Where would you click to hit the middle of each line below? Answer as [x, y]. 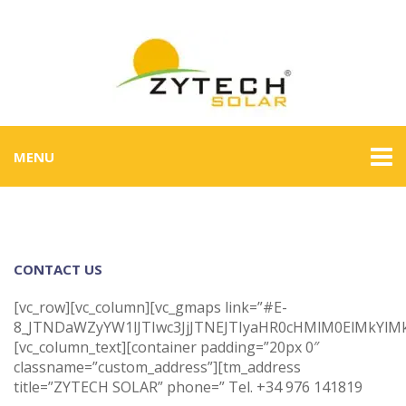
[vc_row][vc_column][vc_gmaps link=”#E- [150, 307]
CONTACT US [58, 269]
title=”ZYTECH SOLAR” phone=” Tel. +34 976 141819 [188, 387]
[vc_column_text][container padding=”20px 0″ [166, 347]
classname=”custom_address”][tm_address [157, 367]
